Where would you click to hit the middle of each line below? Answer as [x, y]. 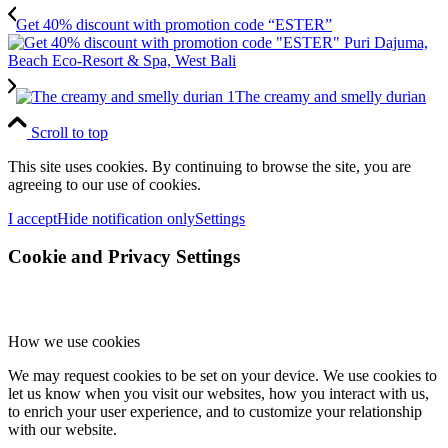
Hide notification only [126, 218]
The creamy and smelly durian [330, 96]
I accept [32, 218]
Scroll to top [69, 132]
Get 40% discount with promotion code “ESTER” [174, 24]
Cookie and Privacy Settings [124, 257]
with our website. [62, 430]
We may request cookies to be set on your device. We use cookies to [222, 376]
